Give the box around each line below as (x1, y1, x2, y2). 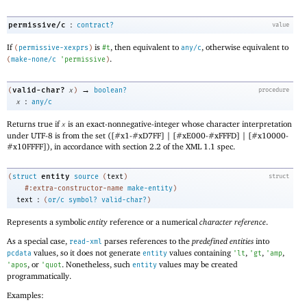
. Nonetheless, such (62, 258, 132, 269)
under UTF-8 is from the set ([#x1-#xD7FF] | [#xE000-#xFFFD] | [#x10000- (7, 130, 288, 140)
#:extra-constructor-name (25, 184, 123, 193)
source (74, 173, 99, 182)
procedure (258, 86, 289, 93)
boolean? (94, 86, 127, 95)
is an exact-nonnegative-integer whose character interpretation (66, 118, 292, 129)
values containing (167, 247, 233, 258)
